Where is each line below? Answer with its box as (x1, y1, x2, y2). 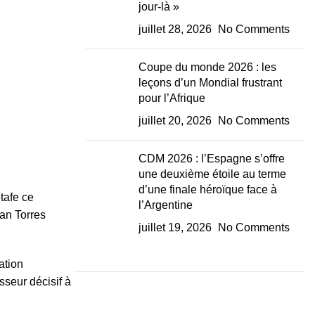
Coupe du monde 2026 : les (138, 61, 276, 73)
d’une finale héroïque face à (138, 184, 277, 195)
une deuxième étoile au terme (138, 168, 286, 180)
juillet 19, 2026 (138, 221, 212, 233)
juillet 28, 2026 (138, 23, 212, 35)
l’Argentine (138, 199, 193, 211)
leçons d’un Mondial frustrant (138, 77, 282, 89)
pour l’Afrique (138, 92, 205, 104)
